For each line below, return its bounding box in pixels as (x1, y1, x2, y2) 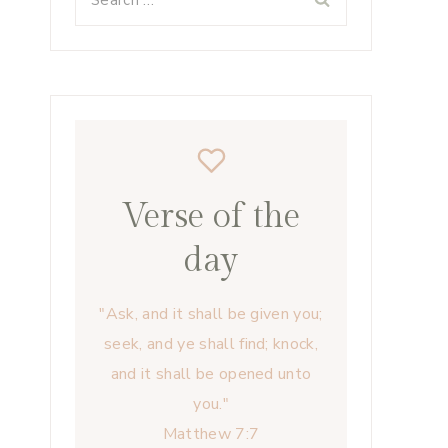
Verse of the (122, 196, 301, 237)
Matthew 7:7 (162, 422, 260, 445)
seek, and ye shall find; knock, (104, 332, 319, 355)
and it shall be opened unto (110, 362, 312, 385)
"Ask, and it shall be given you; (99, 302, 323, 325)
